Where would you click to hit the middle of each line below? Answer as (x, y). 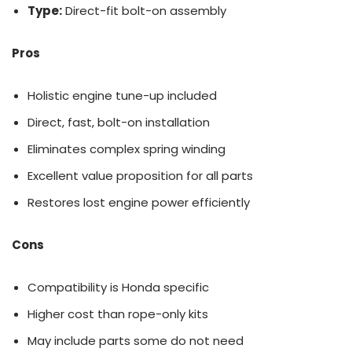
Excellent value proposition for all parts (140, 175)
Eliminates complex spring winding (126, 148)
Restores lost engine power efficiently (139, 202)
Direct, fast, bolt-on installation (119, 122)
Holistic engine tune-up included (122, 95)
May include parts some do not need (136, 340)
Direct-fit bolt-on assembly (144, 10)
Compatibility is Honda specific (118, 287)
